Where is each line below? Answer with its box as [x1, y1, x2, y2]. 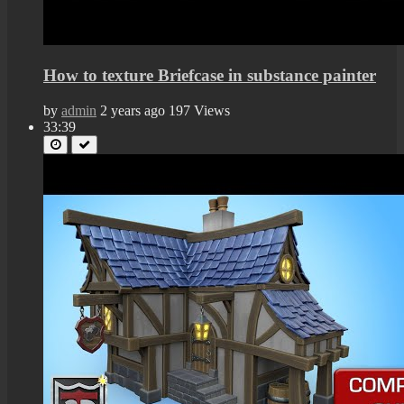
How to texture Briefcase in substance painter [43, 65, 376, 85]
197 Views [169, 102, 230, 118]
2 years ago [100, 102, 165, 118]
